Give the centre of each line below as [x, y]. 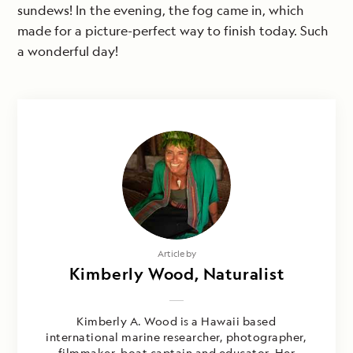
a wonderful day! [68, 52]
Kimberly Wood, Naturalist [176, 274]
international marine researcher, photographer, [176, 337]
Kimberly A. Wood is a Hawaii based [176, 321]
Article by [176, 254]
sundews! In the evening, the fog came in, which [161, 11]
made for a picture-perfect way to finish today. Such [173, 31]
